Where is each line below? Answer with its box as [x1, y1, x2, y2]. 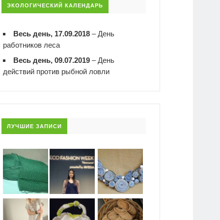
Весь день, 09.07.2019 [13, 55, 90, 64]
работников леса [3, 40, 60, 49]
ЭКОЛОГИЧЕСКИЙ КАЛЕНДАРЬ [7, 2, 104, 8]
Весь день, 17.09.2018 [13, 29, 90, 38]
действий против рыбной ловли [3, 67, 110, 76]
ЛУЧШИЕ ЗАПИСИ [7, 123, 62, 130]
